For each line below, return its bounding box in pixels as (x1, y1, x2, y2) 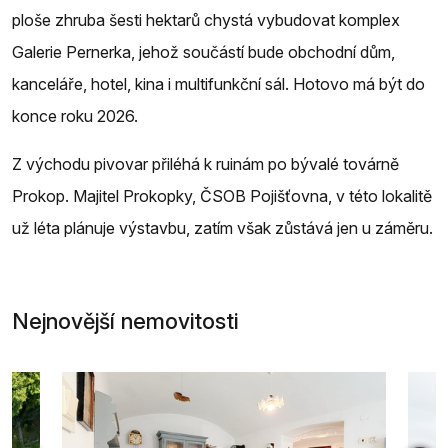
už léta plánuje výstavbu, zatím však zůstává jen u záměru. (12, 217, 433, 238)
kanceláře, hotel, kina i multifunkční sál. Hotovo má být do (12, 73, 425, 94)
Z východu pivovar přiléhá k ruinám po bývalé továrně (12, 153, 399, 174)
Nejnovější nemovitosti (12, 307, 238, 334)
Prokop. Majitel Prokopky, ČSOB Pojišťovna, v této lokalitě (12, 185, 432, 206)
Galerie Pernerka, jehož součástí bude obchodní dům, (12, 41, 395, 62)
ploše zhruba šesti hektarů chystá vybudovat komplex (12, 9, 400, 30)
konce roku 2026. (12, 105, 138, 126)
